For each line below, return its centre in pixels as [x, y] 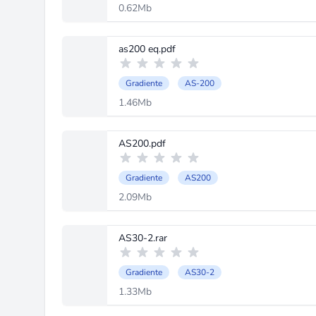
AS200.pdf [142, 144]
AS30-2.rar [143, 238]
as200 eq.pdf [147, 49]
